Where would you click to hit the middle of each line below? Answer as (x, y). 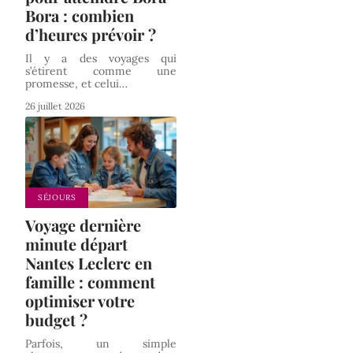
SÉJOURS (57, 197)
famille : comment (90, 281)
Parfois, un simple (101, 343)
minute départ (76, 243)
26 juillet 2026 (55, 106)
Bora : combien (80, 16)
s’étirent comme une (101, 71)
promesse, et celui (72, 84)
